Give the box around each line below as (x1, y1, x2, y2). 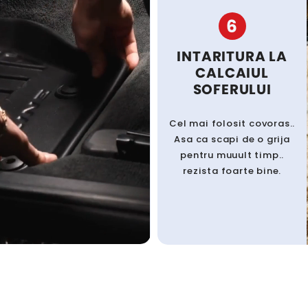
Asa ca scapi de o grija (174, 132, 290, 146)
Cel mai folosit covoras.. (169, 116, 296, 130)
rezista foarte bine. (183, 164, 282, 177)
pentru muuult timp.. (180, 148, 285, 162)
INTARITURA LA (177, 46, 287, 66)
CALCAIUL (195, 63, 269, 82)
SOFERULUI (192, 79, 272, 99)
